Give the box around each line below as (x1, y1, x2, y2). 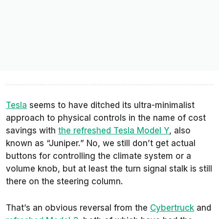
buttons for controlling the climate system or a (6, 151, 191, 161)
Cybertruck (150, 203, 194, 213)
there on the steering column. (6, 176, 123, 187)
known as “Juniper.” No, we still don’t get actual (6, 138, 196, 149)
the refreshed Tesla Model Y (58, 126, 169, 136)
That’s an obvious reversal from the (6, 203, 150, 213)
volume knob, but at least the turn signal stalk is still (6, 164, 212, 174)
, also (169, 126, 191, 136)
